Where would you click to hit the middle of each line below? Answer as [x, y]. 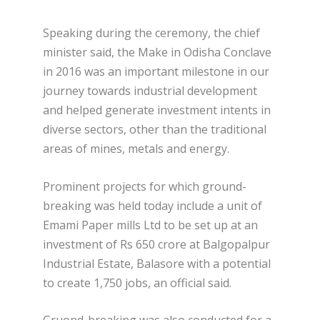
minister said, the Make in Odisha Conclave [157, 52]
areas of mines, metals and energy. [136, 149]
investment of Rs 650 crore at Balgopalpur [156, 244]
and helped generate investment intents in [157, 110]
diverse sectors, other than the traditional [155, 130]
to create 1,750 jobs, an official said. [137, 282]
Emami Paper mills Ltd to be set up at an [150, 225]
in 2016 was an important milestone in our [156, 72]
